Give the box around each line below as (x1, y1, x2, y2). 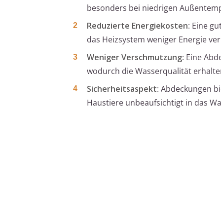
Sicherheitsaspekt (87, 83, 157, 94)
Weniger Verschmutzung (87, 51, 182, 63)
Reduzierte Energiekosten (87, 20, 188, 31)
